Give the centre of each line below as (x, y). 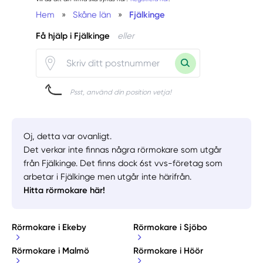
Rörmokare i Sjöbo (171, 227)
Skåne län (92, 14)
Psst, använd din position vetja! (120, 92)
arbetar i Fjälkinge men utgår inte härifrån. (108, 176)
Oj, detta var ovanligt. (68, 136)
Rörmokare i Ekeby (49, 227)
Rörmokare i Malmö (51, 250)
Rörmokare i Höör (168, 250)
